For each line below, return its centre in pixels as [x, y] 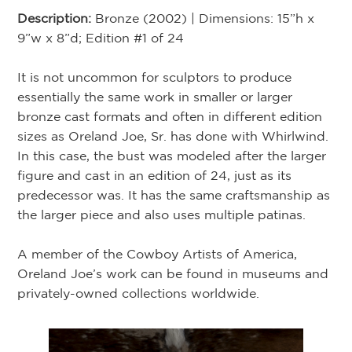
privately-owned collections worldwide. [139, 293]
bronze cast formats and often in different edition [170, 116]
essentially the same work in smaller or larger [155, 96]
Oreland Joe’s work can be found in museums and [173, 273]
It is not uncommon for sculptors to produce [155, 77]
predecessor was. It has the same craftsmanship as [174, 194]
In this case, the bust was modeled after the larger [172, 155]
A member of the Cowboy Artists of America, [158, 253]
